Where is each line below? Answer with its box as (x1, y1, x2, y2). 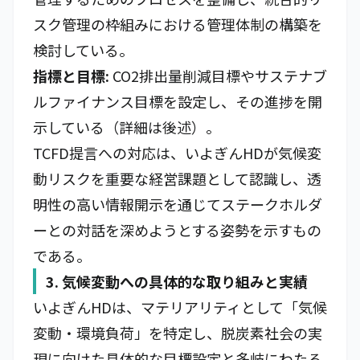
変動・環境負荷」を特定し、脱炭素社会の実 (33, 322, 322, 343)
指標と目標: (33, 65, 109, 86)
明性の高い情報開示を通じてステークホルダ (33, 194, 322, 215)
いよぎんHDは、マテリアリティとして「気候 (33, 297, 327, 317)
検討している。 (33, 39, 133, 60)
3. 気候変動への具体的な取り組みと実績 (46, 271, 308, 292)
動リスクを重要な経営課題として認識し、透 (33, 168, 321, 189)
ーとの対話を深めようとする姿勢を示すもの (33, 219, 321, 240)
